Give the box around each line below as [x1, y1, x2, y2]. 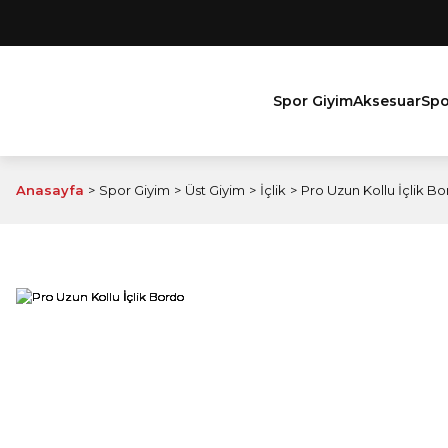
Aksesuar [353, 91, 421, 110]
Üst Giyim [185, 182, 245, 198]
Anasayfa [16, 182, 84, 198]
